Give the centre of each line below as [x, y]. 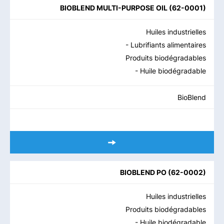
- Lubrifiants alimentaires [166, 45]
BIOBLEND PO [143, 172]
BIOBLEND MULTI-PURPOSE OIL [114, 8]
